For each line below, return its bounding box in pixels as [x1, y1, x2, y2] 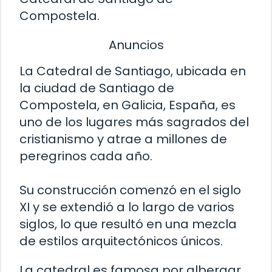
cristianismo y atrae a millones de [19, 131, 227, 148]
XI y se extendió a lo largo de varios [19, 199, 234, 216]
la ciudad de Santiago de [19, 80, 174, 97]
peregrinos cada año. [19, 148, 152, 165]
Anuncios [108, 36, 164, 53]
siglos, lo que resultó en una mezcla [19, 216, 237, 233]
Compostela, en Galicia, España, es [19, 97, 236, 114]
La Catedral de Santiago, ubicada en [19, 63, 246, 80]
